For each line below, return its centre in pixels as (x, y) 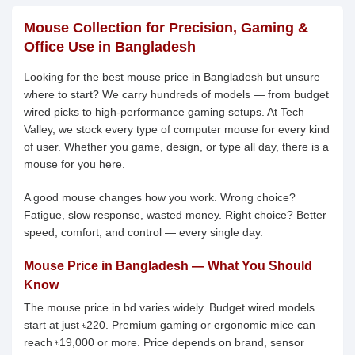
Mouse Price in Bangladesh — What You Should (168, 266)
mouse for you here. (74, 164)
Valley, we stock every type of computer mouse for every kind (177, 129)
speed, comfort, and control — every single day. (143, 232)
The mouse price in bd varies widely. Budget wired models (169, 307)
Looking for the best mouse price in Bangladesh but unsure (172, 77)
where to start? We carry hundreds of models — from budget (176, 94)
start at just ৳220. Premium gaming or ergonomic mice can (170, 325)
